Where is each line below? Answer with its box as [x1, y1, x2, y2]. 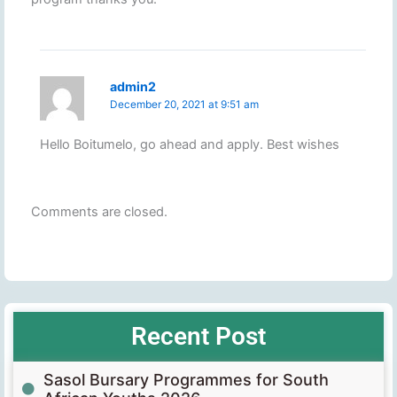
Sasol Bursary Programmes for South [43, 370, 329, 390]
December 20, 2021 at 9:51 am [110, 98, 259, 112]
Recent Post [131, 322, 266, 352]
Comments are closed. [31, 204, 167, 221]
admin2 [110, 79, 156, 95]
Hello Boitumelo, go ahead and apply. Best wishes [39, 136, 339, 153]
